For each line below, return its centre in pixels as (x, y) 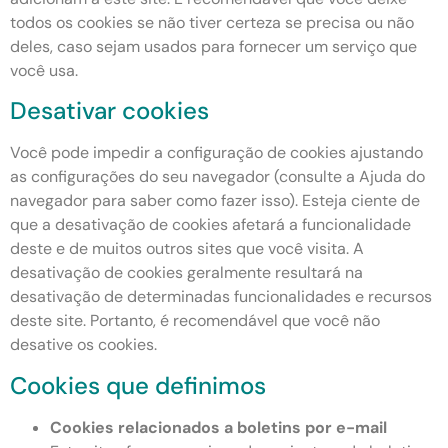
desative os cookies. (83, 345)
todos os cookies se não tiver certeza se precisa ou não (212, 23)
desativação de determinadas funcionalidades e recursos (221, 297)
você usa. (44, 71)
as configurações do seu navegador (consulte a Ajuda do (217, 177)
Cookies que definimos (138, 385)
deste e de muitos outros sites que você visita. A (187, 249)
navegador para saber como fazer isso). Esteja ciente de (215, 201)
